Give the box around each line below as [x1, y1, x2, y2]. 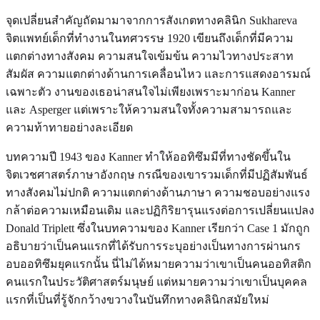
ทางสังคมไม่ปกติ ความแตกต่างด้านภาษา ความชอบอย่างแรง [6, 186, 310, 199]
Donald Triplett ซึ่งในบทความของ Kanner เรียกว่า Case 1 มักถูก [6, 221, 310, 234]
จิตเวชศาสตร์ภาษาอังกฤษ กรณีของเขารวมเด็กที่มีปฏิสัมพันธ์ [6, 168, 308, 181]
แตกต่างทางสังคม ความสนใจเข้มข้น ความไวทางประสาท [6, 49, 294, 62]
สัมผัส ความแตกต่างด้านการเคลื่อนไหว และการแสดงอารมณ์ [6, 67, 311, 80]
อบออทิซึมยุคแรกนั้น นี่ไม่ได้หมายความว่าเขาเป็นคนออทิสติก [6, 257, 311, 270]
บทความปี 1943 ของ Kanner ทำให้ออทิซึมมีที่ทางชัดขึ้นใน [6, 150, 291, 163]
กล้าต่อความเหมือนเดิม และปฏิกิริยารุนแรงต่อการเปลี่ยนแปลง [6, 204, 314, 216]
